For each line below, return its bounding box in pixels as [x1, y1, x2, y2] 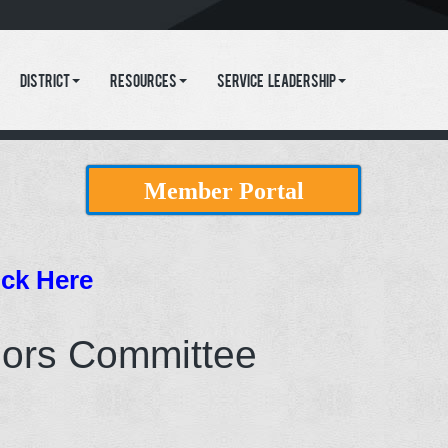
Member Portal [143, 178, 304, 204]
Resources [109, 76, 177, 90]
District [19, 76, 70, 90]
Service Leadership [216, 76, 336, 90]
